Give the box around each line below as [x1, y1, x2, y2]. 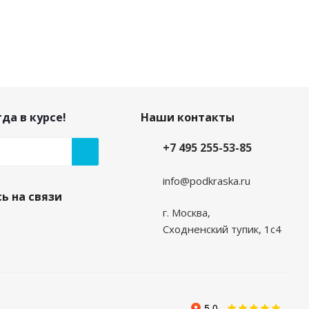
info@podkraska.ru [162, 173, 250, 188]
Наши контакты [140, 110, 235, 125]
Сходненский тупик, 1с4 [162, 221, 281, 236]
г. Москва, [162, 205, 210, 219]
